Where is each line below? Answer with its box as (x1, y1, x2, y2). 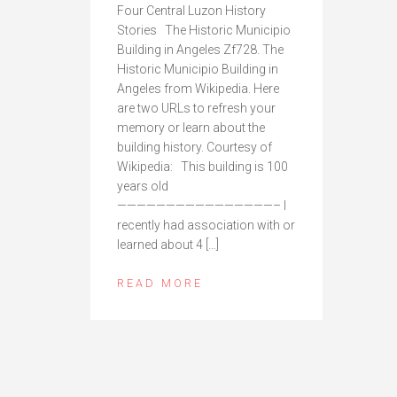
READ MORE (117, 276, 203, 290)
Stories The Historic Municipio (117, 22, 291, 37)
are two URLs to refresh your (117, 100, 276, 115)
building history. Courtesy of (117, 139, 272, 154)
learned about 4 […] (117, 237, 219, 252)
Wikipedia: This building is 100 (117, 159, 288, 174)
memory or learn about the (117, 120, 265, 135)
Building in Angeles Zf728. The (117, 42, 284, 57)
